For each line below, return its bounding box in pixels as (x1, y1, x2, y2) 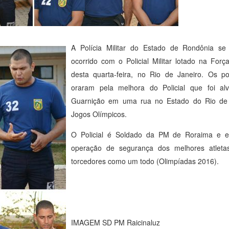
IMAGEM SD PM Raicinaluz (71, 217, 160, 228)
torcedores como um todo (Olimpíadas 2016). (71, 156, 219, 167)
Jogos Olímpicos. (71, 109, 127, 120)
